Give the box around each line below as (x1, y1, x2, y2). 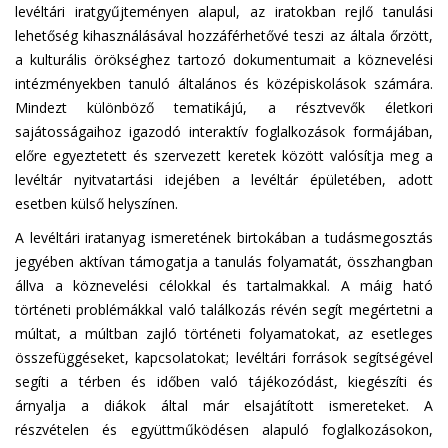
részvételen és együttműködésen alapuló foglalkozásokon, (15, 420, 433, 439)
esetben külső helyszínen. (15, 194, 178, 213)
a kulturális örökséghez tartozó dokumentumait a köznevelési (15, 50, 433, 69)
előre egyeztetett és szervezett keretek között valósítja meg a (15, 146, 433, 165)
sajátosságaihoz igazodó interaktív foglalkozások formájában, (15, 122, 433, 141)
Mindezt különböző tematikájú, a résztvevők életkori (15, 98, 433, 117)
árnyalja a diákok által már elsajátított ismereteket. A (15, 396, 433, 415)
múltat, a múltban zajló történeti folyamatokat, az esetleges (15, 324, 433, 343)
